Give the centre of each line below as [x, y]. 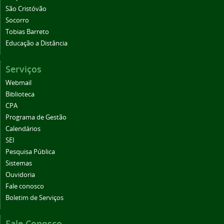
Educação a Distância [36, 43]
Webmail [18, 82]
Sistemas [19, 163]
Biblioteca [20, 94]
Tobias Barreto [27, 31]
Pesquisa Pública [30, 151]
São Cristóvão [26, 8]
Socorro [17, 20]
